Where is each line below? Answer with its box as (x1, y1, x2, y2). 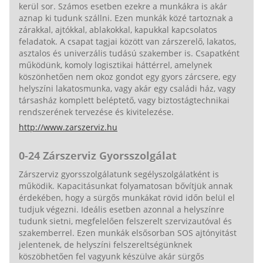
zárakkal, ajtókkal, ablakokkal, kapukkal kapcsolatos (19, 23, 217, 35)
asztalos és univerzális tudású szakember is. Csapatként (19, 47, 240, 59)
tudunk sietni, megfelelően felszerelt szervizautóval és (19, 215, 232, 227)
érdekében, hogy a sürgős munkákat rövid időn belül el (19, 191, 235, 203)
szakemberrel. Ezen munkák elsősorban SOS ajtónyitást (19, 227, 237, 238)
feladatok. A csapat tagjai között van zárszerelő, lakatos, (19, 35, 236, 47)
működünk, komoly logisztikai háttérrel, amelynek (19, 59, 212, 70)
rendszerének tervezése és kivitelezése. (19, 106, 176, 117)
